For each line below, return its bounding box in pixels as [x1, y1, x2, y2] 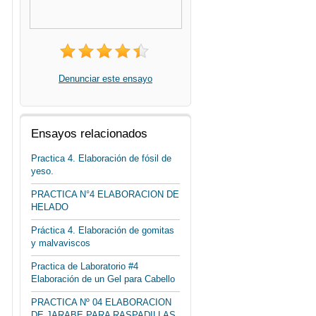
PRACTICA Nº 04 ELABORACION [31, 297, 171, 308]
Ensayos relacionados [31, 127, 147, 140]
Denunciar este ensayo [59, 73, 152, 84]
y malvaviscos [31, 238, 90, 248]
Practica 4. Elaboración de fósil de [31, 153, 171, 164]
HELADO [31, 202, 68, 212]
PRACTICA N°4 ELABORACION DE [31, 189, 179, 200]
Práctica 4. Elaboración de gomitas [31, 225, 174, 236]
